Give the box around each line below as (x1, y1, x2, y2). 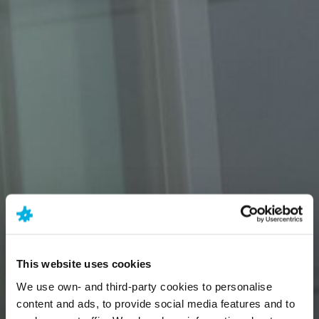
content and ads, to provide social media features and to (16, 297, 295, 310)
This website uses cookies (16, 257, 152, 270)
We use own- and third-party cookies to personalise (16, 280, 272, 293)
